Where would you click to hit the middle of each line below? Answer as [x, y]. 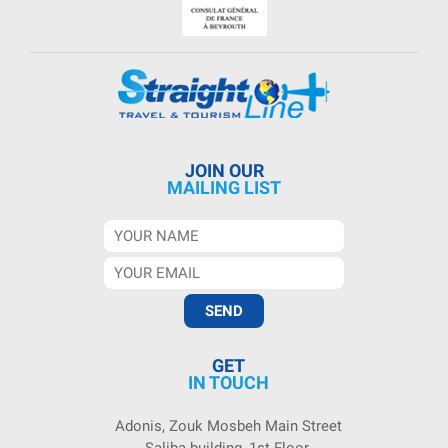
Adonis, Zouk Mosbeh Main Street [228, 426]
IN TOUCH [228, 383]
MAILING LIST [224, 188]
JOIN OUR [224, 171]
